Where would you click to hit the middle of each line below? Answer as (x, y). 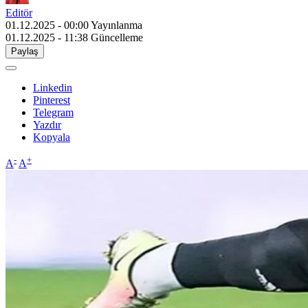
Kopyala (52, 137)
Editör (19, 12)
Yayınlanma (117, 25)
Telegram (53, 112)
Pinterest (52, 100)
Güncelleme (117, 37)
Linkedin (53, 87)
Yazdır (47, 124)
